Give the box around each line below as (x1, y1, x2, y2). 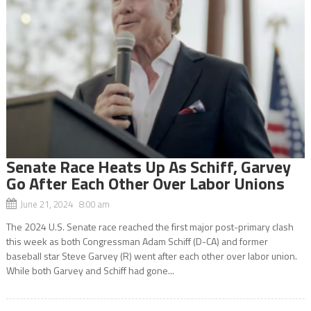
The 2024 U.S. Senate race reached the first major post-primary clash (6, 219, 294, 234)
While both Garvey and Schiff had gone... (6, 262, 174, 278)
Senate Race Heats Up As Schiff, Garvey (6, 153, 291, 179)
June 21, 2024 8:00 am (19, 196, 110, 211)
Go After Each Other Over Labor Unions (6, 170, 285, 196)
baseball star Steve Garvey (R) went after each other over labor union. (6, 248, 297, 263)
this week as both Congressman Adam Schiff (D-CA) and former (6, 233, 268, 249)
